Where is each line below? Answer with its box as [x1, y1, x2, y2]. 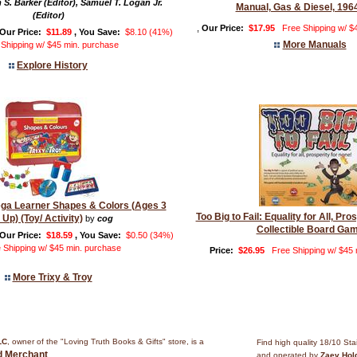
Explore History [17, 60, 88, 71]
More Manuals [282, 39, 347, 50]
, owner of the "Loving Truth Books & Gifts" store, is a [7, 337, 204, 347]
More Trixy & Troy [12, 272, 92, 283]
